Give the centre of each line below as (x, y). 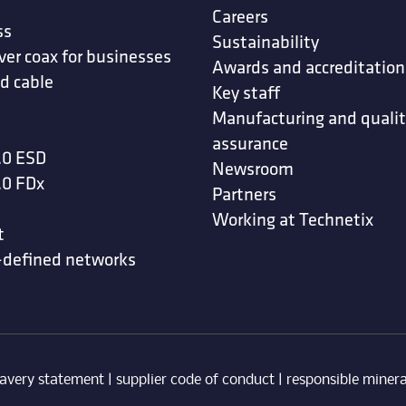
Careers (240, 16)
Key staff (246, 92)
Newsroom (253, 169)
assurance (250, 143)
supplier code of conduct (195, 380)
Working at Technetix (293, 219)
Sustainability (266, 42)
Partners (244, 194)
